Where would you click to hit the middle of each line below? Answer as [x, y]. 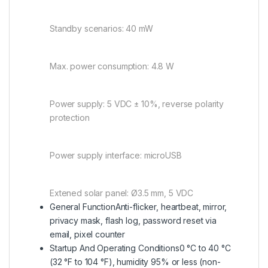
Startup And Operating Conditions [115, 248]
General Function [83, 207]
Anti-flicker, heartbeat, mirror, [171, 207]
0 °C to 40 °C [205, 248]
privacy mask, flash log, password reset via [133, 221]
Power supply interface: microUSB [116, 156]
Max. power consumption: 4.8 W [112, 66]
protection [70, 118]
